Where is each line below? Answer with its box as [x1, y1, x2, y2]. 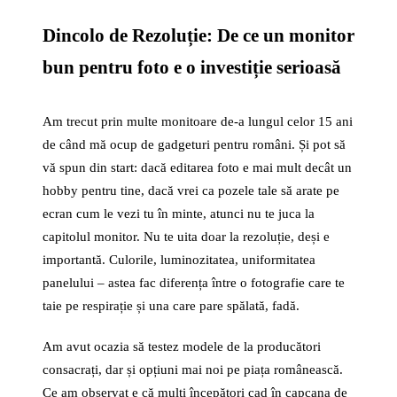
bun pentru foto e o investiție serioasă [43, 57, 341, 78]
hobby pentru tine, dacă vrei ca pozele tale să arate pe [43, 183, 339, 198]
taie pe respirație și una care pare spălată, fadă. [43, 299, 300, 313]
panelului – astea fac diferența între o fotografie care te [43, 276, 345, 290]
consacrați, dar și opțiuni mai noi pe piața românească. [43, 362, 343, 377]
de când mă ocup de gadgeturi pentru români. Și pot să [43, 137, 346, 152]
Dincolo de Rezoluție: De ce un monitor [43, 25, 354, 46]
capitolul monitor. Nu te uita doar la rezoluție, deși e [43, 230, 330, 244]
